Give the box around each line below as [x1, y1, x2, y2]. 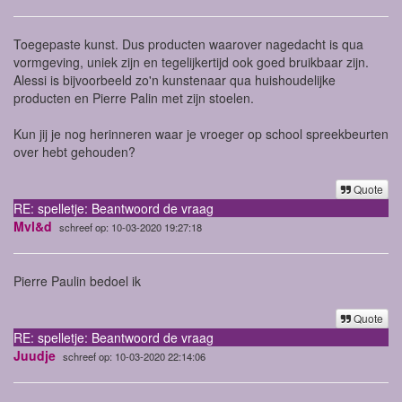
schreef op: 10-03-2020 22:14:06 [63, 348, 205, 363]
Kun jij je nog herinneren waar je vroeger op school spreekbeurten [13, 124, 389, 143]
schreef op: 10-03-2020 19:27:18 [59, 219, 202, 234]
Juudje [13, 345, 56, 364]
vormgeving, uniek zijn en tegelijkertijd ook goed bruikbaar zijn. [13, 52, 369, 71]
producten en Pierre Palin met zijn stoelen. [13, 88, 254, 107]
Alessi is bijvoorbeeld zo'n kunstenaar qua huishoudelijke [13, 70, 336, 89]
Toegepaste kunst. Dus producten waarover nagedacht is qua [13, 34, 363, 53]
